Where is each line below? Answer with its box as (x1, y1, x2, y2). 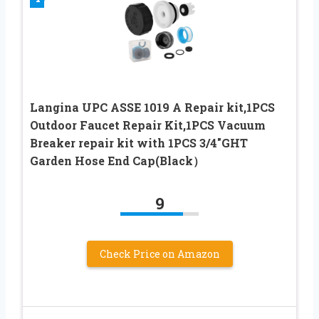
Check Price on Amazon (99, 247, 220, 261)
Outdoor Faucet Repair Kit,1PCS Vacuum (30, 117, 266, 133)
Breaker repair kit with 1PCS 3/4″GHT (30, 135, 248, 151)
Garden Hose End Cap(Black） (30, 153, 204, 169)
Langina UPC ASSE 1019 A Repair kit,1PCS (30, 100, 275, 115)
